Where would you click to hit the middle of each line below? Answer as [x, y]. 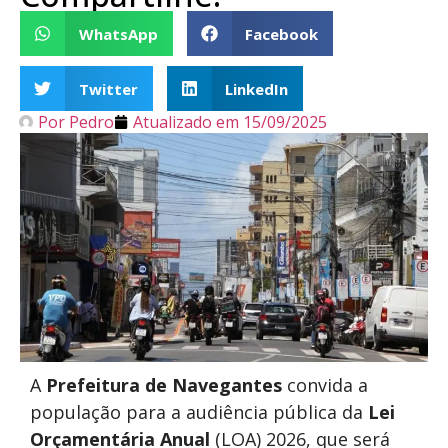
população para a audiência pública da [199, 412]
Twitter [108, 88]
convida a [325, 385]
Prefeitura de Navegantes [164, 385]
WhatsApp [118, 33]
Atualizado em [186, 122]
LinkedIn [256, 88]
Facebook [281, 33]
